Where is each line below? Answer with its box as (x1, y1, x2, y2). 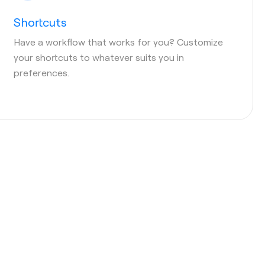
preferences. (14, 66, 69, 79)
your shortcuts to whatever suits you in (14, 50, 184, 63)
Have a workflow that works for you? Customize (14, 35, 223, 48)
